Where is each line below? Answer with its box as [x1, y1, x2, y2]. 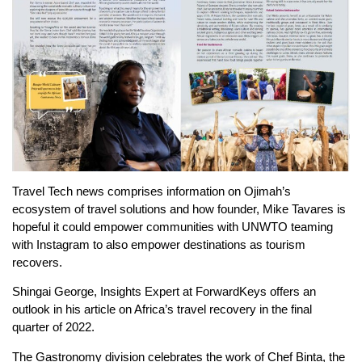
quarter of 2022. [12, 320, 95, 335]
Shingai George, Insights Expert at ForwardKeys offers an [12, 284, 316, 299]
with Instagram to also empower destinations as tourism [12, 237, 305, 251]
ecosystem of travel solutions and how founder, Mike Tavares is [12, 201, 346, 216]
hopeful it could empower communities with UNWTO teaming [12, 219, 333, 234]
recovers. [12, 255, 62, 269]
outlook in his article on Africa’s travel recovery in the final [12, 302, 312, 317]
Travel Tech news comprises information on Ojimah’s [12, 183, 291, 198]
